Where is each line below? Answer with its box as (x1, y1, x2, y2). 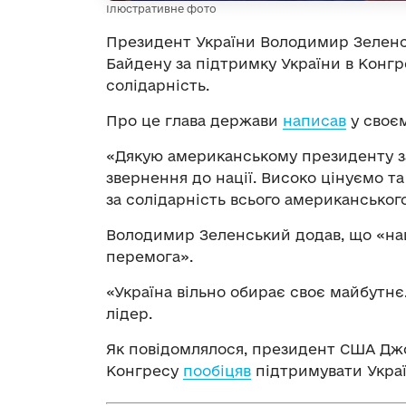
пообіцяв (183, 362, 251, 379)
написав (283, 111, 346, 129)
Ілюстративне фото (106, 2, 217, 14)
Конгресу (106, 362, 183, 379)
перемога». (106, 247, 193, 265)
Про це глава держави (106, 111, 283, 129)
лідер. (106, 304, 152, 322)
